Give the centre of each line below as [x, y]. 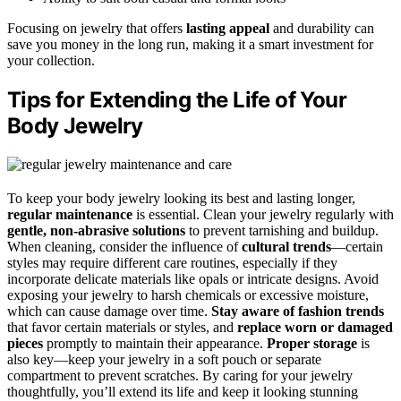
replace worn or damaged [315, 328]
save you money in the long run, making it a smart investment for [190, 45]
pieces [25, 344]
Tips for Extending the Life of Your [177, 100]
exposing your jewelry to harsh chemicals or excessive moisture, [188, 295]
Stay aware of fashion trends [298, 311]
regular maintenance [70, 215]
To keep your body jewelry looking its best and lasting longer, [181, 199]
